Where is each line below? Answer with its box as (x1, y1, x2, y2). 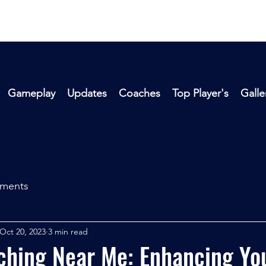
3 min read (48, 226, 88, 237)
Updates (67, 87, 107, 100)
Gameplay (8, 87, 55, 100)
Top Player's (172, 87, 229, 100)
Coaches (119, 87, 160, 100)
